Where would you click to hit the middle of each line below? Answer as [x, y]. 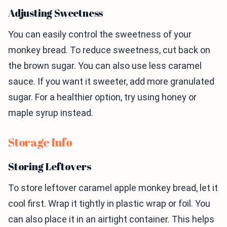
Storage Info [40, 142]
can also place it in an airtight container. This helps [111, 219]
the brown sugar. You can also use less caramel [105, 66]
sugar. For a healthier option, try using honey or [102, 97]
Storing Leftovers [50, 166]
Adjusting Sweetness [56, 13]
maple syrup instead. [51, 113]
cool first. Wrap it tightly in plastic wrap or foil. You [109, 203]
